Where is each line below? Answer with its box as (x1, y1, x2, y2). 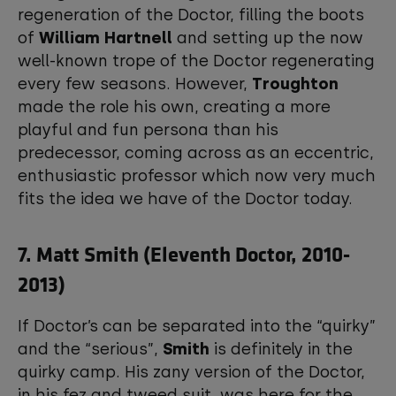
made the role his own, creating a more (18, 97, 331, 117)
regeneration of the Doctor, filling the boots (18, 5, 364, 25)
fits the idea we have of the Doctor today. (18, 189, 357, 209)
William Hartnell (39, 28, 172, 48)
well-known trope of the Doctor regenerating (18, 51, 375, 71)
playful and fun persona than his (18, 120, 278, 140)
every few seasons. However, (18, 74, 252, 94)
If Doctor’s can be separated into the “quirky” (18, 316, 376, 336)
